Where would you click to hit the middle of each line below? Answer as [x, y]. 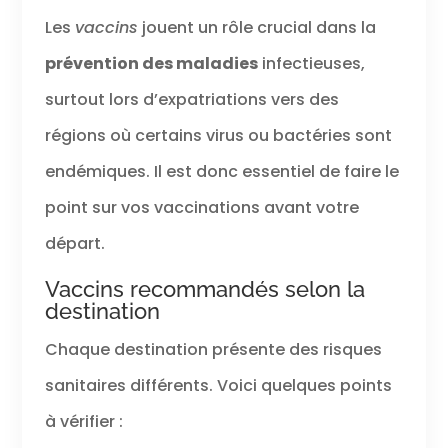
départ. [74, 243]
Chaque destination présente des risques [213, 349]
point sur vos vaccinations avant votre [201, 207]
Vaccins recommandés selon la [204, 288]
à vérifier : [83, 421]
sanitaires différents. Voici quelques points [218, 385]
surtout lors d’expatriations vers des [191, 99]
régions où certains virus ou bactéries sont [218, 135]
